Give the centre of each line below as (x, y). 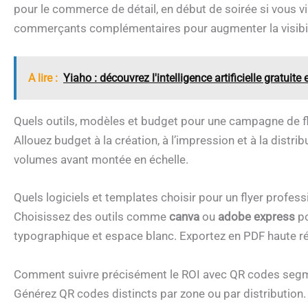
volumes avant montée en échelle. (101, 160)
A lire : (43, 78)
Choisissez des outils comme (91, 217)
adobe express (256, 217)
